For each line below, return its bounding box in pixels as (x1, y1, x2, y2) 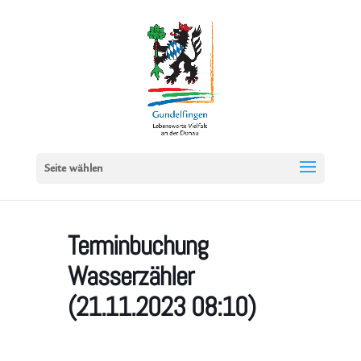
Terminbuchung (68, 229, 208, 263)
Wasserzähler (68, 259, 193, 293)
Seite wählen (44, 164, 103, 175)
